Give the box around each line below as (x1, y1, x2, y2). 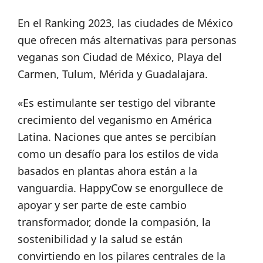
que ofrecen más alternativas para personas (18, 33, 237, 48)
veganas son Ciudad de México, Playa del (18, 50, 222, 65)
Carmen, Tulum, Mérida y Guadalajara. (18, 67, 211, 82)
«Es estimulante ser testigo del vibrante (18, 96, 215, 110)
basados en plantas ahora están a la (18, 164, 197, 178)
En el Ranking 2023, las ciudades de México (18, 16, 233, 31)
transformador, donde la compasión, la (18, 215, 211, 230)
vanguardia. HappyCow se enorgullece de (18, 181, 223, 195)
